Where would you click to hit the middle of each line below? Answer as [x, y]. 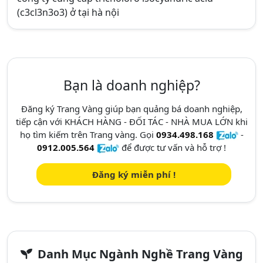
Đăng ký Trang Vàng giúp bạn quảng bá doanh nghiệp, [131, 109]
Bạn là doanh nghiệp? [131, 85]
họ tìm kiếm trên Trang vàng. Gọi [88, 134]
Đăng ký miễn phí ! [134, 174]
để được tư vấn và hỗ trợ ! [173, 147]
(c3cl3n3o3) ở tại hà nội [68, 12]
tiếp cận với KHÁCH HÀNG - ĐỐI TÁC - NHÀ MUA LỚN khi [131, 122]
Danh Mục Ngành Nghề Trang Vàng [139, 254]
